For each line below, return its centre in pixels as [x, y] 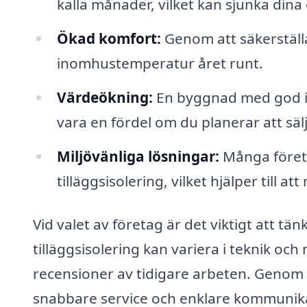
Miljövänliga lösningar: [138, 156]
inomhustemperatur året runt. [160, 63]
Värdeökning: [105, 97]
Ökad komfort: [109, 38]
